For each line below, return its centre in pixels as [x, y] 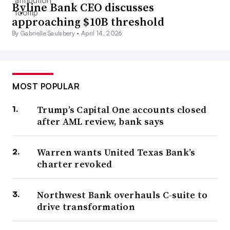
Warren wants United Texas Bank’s [116, 152]
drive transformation [86, 207]
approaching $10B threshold [88, 22]
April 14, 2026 [102, 33]
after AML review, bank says [101, 122]
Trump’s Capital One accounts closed [122, 110]
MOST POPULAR [46, 87]
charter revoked [75, 164]
